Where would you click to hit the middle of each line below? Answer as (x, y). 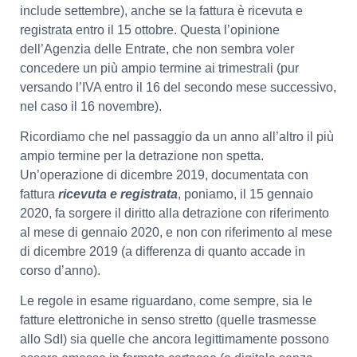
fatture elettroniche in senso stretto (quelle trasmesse (168, 320)
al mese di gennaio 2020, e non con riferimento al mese (176, 232)
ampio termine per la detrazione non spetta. (142, 155)
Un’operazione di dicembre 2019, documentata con (164, 175)
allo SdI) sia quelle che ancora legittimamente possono (175, 339)
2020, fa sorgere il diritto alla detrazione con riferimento (175, 213)
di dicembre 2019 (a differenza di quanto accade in (163, 251)
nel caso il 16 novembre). (91, 106)
